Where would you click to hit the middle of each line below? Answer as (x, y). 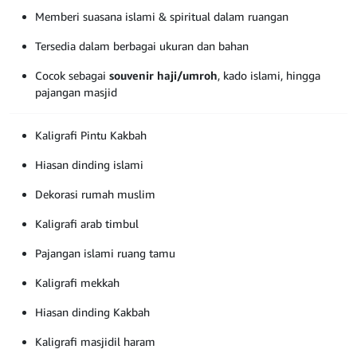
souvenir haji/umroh (163, 76)
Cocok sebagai (72, 76)
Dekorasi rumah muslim (95, 194)
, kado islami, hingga (269, 76)
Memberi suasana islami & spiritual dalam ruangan (162, 17)
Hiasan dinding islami (89, 165)
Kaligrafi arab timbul (87, 224)
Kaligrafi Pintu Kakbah (91, 135)
